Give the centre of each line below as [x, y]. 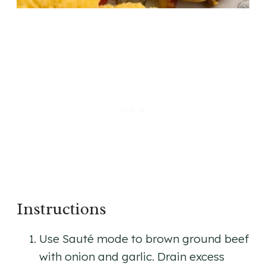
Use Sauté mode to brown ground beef [144, 239]
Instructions [61, 209]
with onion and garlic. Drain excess [132, 257]
